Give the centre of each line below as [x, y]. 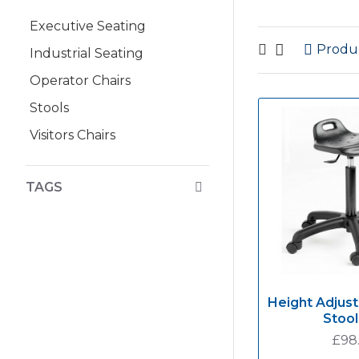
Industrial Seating [87, 53]
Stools [49, 107]
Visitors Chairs [73, 135]
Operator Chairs [80, 80]
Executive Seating [88, 26]
